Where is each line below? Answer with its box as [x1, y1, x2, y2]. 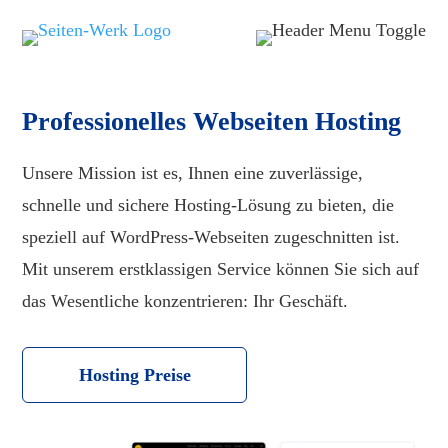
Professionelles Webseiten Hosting [22, 107, 402, 136]
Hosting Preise [78, 365, 191, 385]
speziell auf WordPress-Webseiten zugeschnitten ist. [22, 227, 401, 247]
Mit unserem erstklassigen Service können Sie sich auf [22, 259, 420, 279]
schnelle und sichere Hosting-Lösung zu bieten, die [22, 195, 395, 215]
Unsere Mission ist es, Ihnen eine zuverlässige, [22, 163, 364, 183]
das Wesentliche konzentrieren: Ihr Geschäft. [22, 291, 349, 311]
